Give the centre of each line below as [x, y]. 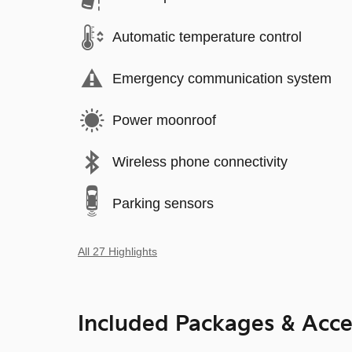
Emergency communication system [222, 79]
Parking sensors [163, 203]
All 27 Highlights [117, 251]
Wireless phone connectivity [200, 162]
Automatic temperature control [207, 37]
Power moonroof [164, 120]
